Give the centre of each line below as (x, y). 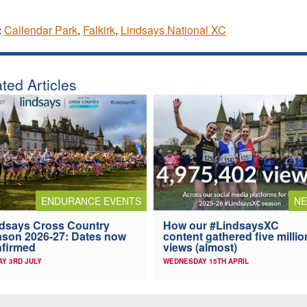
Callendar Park (41, 30)
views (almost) (200, 247)
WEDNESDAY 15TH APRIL (206, 261)
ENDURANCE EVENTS (91, 200)
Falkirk (99, 30)
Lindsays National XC (173, 30)
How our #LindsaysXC (221, 225)
